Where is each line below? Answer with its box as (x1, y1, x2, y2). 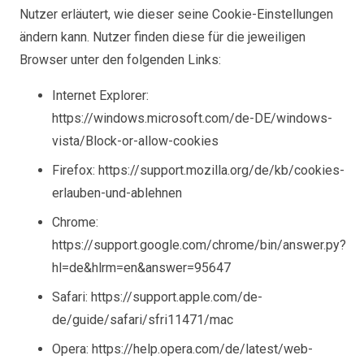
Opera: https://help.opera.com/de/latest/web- (52, 341, 313, 357)
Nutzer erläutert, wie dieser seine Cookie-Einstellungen (19, 6, 333, 22)
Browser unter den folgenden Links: (19, 52, 221, 67)
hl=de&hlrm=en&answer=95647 (52, 260, 231, 275)
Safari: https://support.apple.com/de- (52, 289, 262, 305)
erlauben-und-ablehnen (52, 185, 182, 201)
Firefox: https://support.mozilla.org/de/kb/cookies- (52, 162, 344, 178)
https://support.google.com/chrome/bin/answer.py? (52, 237, 346, 253)
